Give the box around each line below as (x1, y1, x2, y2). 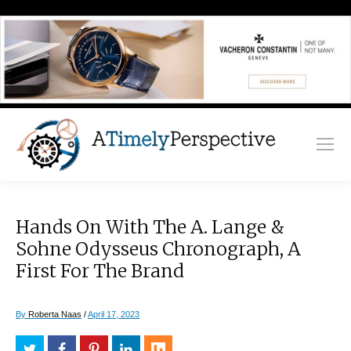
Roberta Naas (28, 309, 81, 319)
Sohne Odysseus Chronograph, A (16, 237, 301, 260)
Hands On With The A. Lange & (16, 215, 284, 238)
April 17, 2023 (88, 309, 139, 319)
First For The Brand (16, 259, 184, 282)
